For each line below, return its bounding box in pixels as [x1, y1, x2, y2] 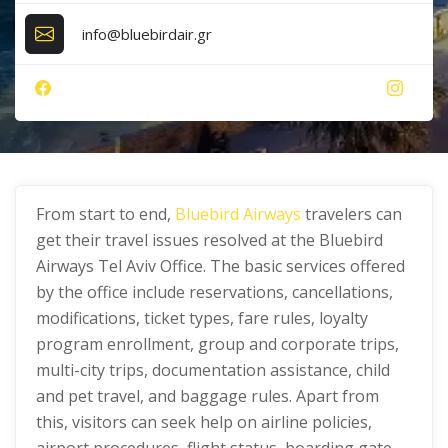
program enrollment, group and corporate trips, [36, 333, 399, 355]
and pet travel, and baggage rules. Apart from [36, 385, 379, 407]
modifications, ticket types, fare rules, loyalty [36, 307, 368, 329]
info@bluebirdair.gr [82, 23, 213, 44]
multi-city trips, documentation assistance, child [36, 359, 390, 381]
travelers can [301, 203, 402, 225]
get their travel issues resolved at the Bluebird [36, 229, 383, 251]
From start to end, [36, 203, 175, 225]
